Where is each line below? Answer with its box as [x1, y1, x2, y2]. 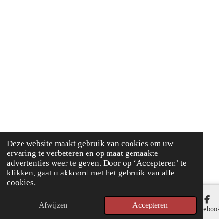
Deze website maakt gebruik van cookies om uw [6, 138, 173, 148]
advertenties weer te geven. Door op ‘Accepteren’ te [6, 158, 187, 168]
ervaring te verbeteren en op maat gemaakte [6, 148, 158, 158]
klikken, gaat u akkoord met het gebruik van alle [6, 168, 175, 177]
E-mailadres [57, 204, 90, 213]
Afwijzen [39, 201, 68, 210]
